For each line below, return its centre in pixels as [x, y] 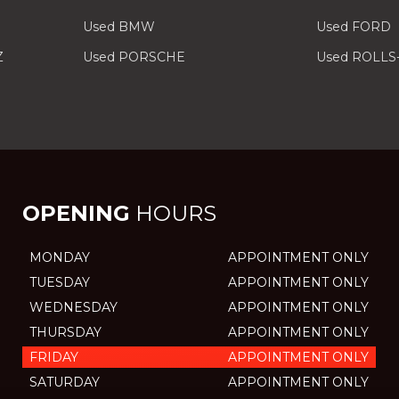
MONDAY [59, 257]
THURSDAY [65, 332]
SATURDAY [64, 382]
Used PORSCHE [134, 57]
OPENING [76, 213]
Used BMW [118, 27]
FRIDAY [53, 357]
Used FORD [354, 27]
